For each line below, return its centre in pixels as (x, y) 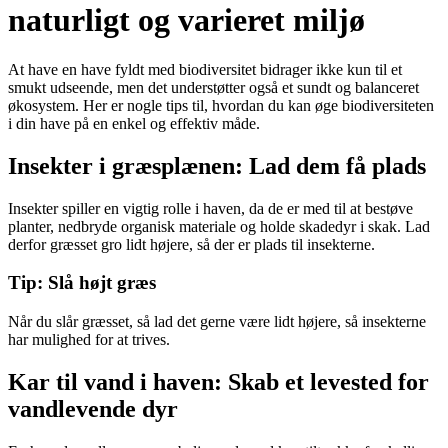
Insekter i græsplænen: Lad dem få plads (217, 165)
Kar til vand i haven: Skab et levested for (218, 382)
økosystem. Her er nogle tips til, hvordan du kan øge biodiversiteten (221, 105)
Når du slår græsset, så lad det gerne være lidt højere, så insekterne (217, 322)
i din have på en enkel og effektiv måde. (134, 123)
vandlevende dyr (93, 409)
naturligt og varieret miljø (186, 20)
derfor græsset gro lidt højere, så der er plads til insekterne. (191, 244)
